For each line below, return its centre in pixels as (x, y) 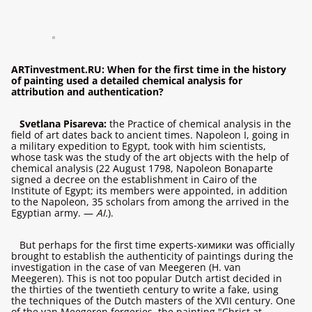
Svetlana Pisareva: (63, 124)
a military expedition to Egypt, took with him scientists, (139, 146)
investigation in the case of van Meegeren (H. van (126, 267)
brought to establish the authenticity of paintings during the (152, 256)
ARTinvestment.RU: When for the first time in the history (149, 69)
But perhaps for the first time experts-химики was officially (157, 245)
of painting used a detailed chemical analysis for (127, 80)
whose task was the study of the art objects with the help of (150, 157)
